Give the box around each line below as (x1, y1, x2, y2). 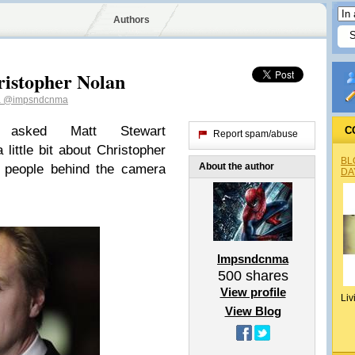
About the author (199, 161, 274, 172)
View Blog (224, 304, 281, 318)
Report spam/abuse (213, 128, 298, 139)
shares (241, 268, 288, 284)
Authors (113, 14, 150, 25)
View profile (219, 285, 286, 299)
